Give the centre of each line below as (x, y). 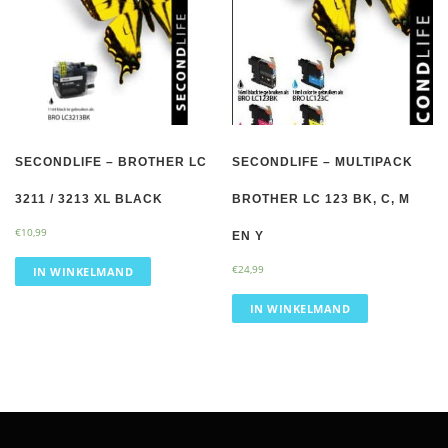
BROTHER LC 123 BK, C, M (321, 198)
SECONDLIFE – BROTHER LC (111, 161)
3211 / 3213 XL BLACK (89, 198)
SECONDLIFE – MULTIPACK (323, 161)
